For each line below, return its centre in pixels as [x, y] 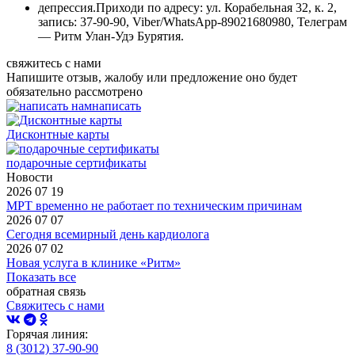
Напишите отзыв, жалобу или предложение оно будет [152, 77]
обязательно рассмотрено [74, 91]
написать [116, 105]
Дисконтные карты [58, 134]
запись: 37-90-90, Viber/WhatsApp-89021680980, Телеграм [193, 21]
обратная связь [46, 291]
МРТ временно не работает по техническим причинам [154, 205]
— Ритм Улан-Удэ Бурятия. [111, 36]
